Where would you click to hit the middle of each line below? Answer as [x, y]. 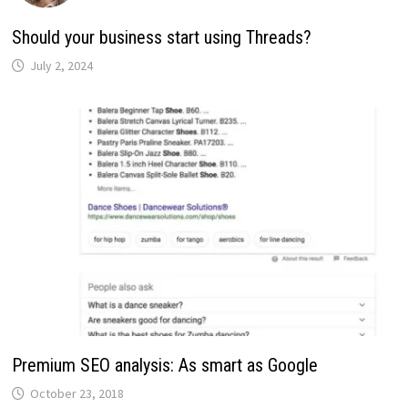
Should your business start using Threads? [161, 37]
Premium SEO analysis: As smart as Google [164, 366]
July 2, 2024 [61, 65]
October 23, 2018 [76, 394]
